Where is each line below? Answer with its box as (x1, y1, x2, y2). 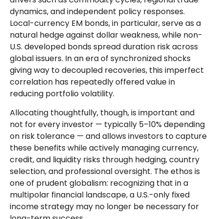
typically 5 (102, 119, 144, 130)
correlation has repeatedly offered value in (10, 76, 175, 88)
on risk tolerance (10, 131, 77, 142)
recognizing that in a (110, 177, 188, 189)
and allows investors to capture (84, 131, 207, 142)
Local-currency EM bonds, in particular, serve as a (10, 18, 201, 29)
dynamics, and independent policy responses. (10, 6, 185, 17)
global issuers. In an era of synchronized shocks (10, 53, 191, 64)
